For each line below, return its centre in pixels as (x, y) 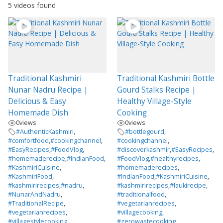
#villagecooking (139, 212)
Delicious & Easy (37, 101)
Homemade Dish (38, 112)
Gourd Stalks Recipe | (156, 90)
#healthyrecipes (174, 158)
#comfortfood (28, 140)
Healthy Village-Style (154, 101)
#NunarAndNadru (34, 194)
